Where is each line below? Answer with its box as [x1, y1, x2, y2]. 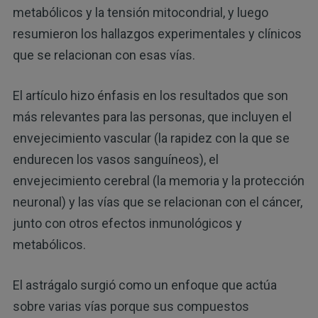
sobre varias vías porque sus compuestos [12, 299, 249, 314]
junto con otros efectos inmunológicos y [12, 216, 242, 231]
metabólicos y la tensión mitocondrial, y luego [12, 5, 268, 21]
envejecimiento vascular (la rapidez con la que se [12, 131, 290, 146]
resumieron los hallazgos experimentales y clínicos [12, 26, 302, 42]
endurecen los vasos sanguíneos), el [12, 152, 219, 168]
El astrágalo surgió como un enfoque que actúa [12, 278, 277, 293]
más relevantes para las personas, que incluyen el [12, 109, 292, 125]
